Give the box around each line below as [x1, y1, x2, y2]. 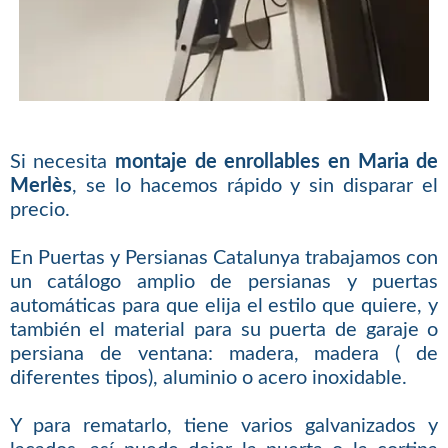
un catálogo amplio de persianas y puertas [9, 271, 439, 292]
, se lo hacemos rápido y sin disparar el [71, 175, 439, 196]
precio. [9, 199, 70, 220]
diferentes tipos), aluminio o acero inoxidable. [9, 367, 407, 388]
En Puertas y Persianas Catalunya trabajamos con [9, 247, 439, 268]
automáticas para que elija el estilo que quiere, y [9, 295, 439, 316]
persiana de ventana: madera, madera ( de [9, 343, 439, 364]
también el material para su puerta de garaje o [9, 319, 439, 340]
